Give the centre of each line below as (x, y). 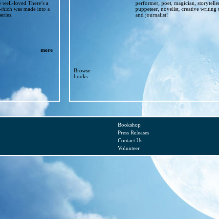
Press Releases (133, 132)
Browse (82, 70)
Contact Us (130, 140)
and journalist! (152, 15)
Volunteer (129, 148)
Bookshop (129, 125)
